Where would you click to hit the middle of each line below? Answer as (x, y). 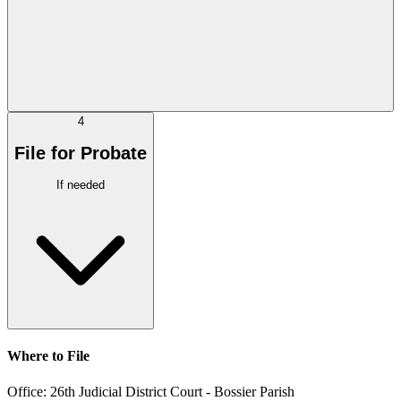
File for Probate (81, 153)
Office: (29, 391)
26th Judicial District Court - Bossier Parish (172, 391)
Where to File (48, 356)
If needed (81, 185)
